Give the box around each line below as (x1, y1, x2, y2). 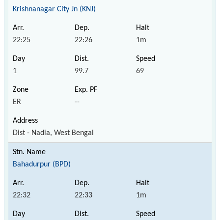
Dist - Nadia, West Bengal (13, 129, 94, 137)
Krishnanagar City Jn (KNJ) (13, 5, 96, 13)
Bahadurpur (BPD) (13, 160, 71, 168)
